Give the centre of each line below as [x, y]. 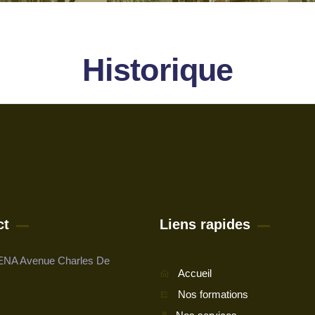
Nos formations [213, 294]
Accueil [194, 273]
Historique [157, 70]
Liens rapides [205, 224]
